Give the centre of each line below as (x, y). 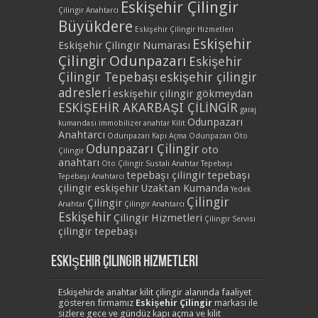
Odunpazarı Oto (218, 136)
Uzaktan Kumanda (185, 188)
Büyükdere (95, 27)
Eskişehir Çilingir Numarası (124, 46)
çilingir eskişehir (98, 188)
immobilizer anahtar (134, 124)
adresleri (84, 93)
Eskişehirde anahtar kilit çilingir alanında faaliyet (155, 292)
